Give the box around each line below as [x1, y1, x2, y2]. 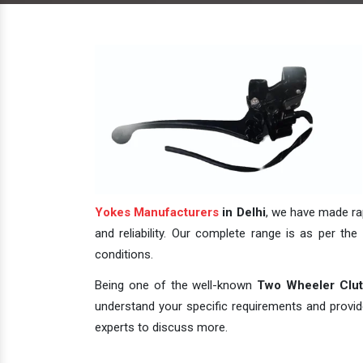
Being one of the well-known [95, 278, 258, 293]
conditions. [95, 247, 153, 262]
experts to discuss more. [95, 320, 228, 335]
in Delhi [219, 205, 266, 220]
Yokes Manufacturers [95, 205, 220, 220]
